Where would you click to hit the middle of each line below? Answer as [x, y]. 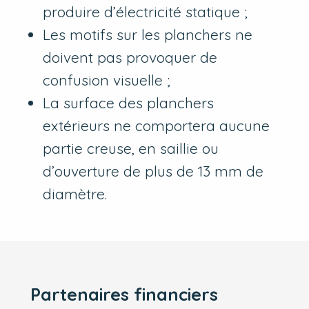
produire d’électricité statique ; [146, 12]
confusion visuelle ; [107, 80]
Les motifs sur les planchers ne [148, 35]
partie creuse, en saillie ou [131, 149]
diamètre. [75, 194]
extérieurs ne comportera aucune [157, 126]
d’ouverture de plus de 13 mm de [153, 171]
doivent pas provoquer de [130, 58]
